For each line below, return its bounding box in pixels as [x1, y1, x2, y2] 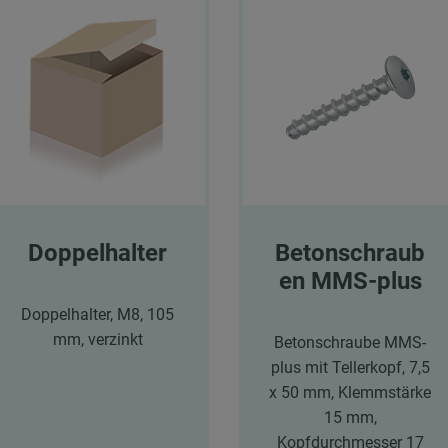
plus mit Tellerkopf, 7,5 [270, 358, 430, 378]
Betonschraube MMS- [274, 333, 427, 353]
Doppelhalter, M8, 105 [21, 305, 175, 325]
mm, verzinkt [52, 330, 143, 350]
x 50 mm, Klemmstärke [269, 383, 432, 403]
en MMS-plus [278, 267, 422, 296]
